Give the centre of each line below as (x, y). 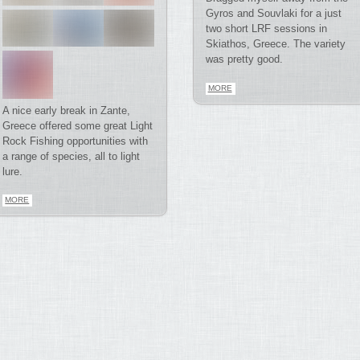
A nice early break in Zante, (67, 110)
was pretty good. (244, 59)
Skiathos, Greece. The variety (275, 44)
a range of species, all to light (72, 156)
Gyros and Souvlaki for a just (273, 14)
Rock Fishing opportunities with (76, 141)
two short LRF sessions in (266, 29)
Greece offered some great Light (78, 125)
